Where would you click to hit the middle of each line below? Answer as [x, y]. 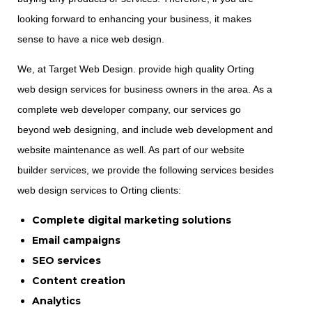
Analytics [56, 301]
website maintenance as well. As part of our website [131, 149]
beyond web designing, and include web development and [145, 129]
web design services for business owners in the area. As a [145, 89]
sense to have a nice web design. [91, 39]
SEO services [67, 260]
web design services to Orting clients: [99, 190]
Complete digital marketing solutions [132, 220]
